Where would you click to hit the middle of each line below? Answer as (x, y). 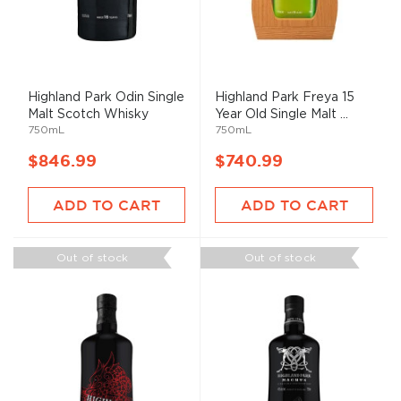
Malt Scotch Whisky (88, 114)
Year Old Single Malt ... (282, 114)
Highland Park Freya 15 (285, 97)
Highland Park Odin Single (106, 97)
